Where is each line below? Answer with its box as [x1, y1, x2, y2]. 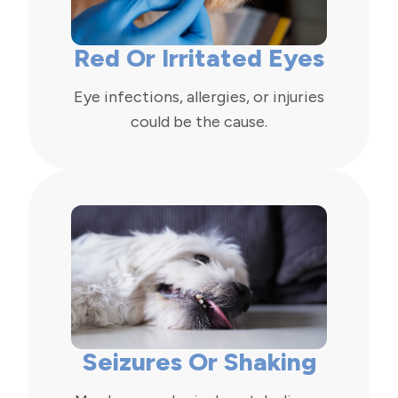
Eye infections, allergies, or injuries [74, 87, 324, 107]
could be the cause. [131, 112, 267, 132]
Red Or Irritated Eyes [74, 43, 324, 74]
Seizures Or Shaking [82, 346, 316, 378]
